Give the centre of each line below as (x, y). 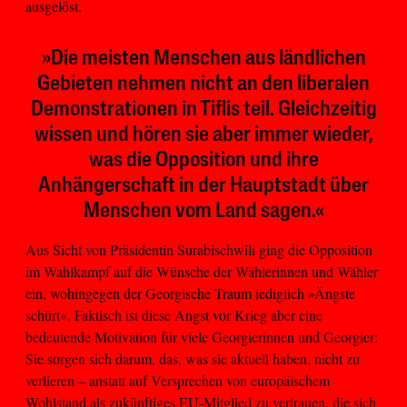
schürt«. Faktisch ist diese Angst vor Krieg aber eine (174, 314)
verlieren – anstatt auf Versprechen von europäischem (178, 380)
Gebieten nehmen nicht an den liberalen (203, 84)
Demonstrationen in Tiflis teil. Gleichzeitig (203, 109)
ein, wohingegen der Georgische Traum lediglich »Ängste (190, 293)
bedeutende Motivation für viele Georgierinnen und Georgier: (202, 336)
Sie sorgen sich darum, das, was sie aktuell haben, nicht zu (193, 358)
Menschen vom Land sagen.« (203, 211)
